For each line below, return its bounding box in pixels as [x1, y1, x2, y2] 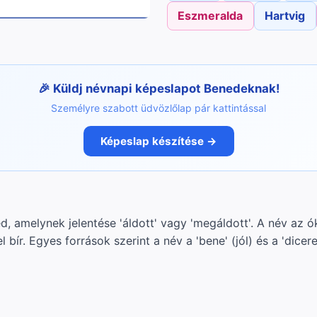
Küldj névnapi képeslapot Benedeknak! [52, 81, 279, 96]
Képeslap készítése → [100, 134, 217, 148]
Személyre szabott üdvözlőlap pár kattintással [51, 102, 266, 115]
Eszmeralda [178, 8, 243, 23]
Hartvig [265, 8, 306, 23]
